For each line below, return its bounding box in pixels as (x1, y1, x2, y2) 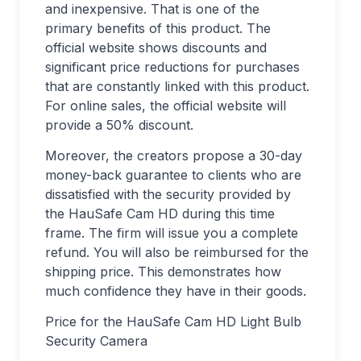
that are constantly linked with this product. (45, 78, 309, 95)
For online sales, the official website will (45, 98, 286, 114)
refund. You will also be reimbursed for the (45, 244, 309, 261)
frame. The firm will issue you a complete (45, 225, 298, 242)
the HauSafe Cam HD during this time (45, 205, 275, 222)
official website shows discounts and (45, 39, 267, 56)
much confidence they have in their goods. (45, 283, 306, 300)
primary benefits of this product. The (45, 20, 271, 37)
